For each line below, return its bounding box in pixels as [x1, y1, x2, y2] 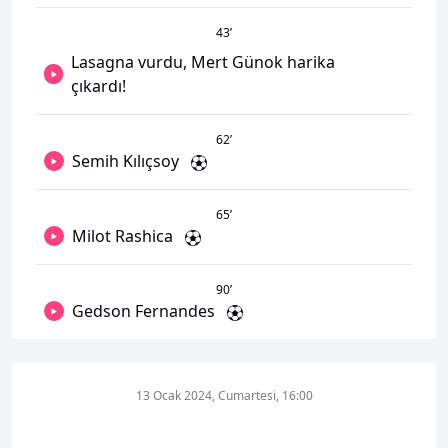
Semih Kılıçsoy [72, 150, 179, 172]
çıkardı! [71, 75, 127, 97]
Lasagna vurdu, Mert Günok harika [71, 51, 336, 73]
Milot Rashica [72, 225, 173, 247]
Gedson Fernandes [72, 300, 215, 322]
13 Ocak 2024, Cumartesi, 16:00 [135, 387, 313, 404]
